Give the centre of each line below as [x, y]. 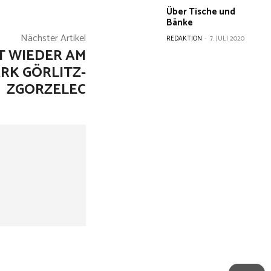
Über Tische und [201, 12]
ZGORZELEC [46, 90]
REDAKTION [184, 39]
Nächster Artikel [53, 39]
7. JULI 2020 [227, 39]
